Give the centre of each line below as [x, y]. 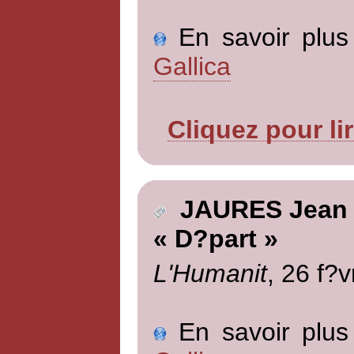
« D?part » [215, 239]
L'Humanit [210, 273]
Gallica [192, 66]
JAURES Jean [256, 210]
